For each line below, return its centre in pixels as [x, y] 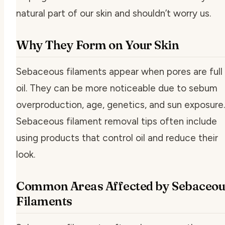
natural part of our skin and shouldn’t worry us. [114, 13]
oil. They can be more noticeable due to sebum [117, 88]
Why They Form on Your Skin [98, 45]
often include [187, 121]
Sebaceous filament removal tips [87, 121]
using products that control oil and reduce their [117, 138]
